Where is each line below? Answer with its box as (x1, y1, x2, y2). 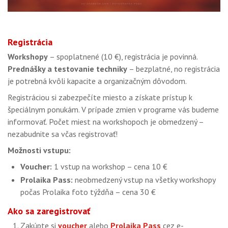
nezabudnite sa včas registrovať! (8, 128, 118, 139)
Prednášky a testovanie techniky (8, 63, 127, 74)
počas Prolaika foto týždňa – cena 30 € (20, 186, 156, 197)
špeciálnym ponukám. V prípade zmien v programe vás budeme (8, 104, 219, 115)
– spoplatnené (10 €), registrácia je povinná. (48, 51, 198, 62)
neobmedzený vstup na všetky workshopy (73, 174, 215, 185)
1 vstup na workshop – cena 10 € (52, 161, 167, 172)
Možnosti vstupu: (8, 145, 71, 155)
